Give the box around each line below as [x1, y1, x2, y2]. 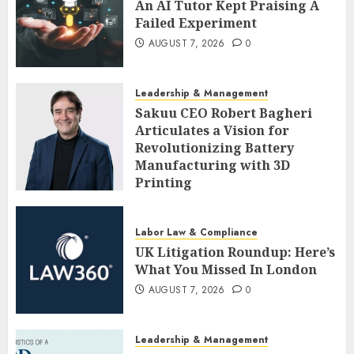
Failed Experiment [135, 13, 257, 32]
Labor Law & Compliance [135, 224, 258, 239]
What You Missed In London [135, 260, 317, 278]
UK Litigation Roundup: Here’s [135, 243, 335, 261]
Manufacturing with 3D [135, 156, 290, 174]
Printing [135, 173, 192, 191]
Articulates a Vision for [135, 121, 289, 139]
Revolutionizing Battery [135, 138, 294, 156]
